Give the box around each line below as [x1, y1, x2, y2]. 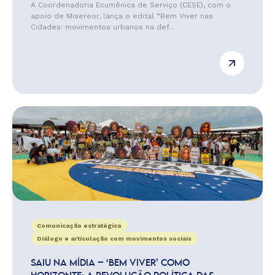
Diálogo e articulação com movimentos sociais [37, 235, 192, 242]
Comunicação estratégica [37, 222, 121, 229]
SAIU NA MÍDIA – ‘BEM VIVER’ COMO [31, 259, 190, 268]
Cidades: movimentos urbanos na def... [31, 23, 174, 31]
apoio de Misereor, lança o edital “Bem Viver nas [31, 12, 213, 20]
